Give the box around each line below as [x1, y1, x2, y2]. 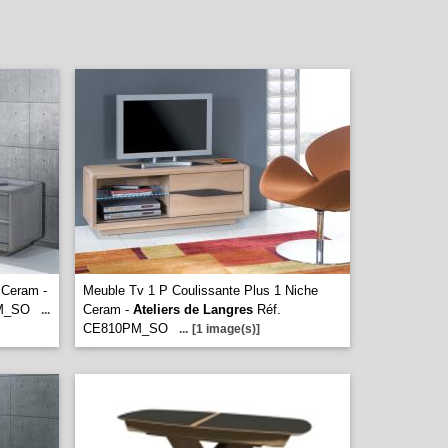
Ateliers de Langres [133, 302, 253, 317]
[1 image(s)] [192, 322, 260, 336]
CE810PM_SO [83, 321, 168, 336]
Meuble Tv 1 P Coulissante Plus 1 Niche [83, 283, 318, 298]
